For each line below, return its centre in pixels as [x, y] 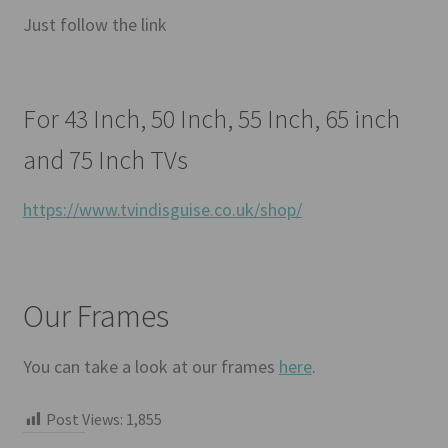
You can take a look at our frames [150, 367]
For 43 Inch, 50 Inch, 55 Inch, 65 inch [211, 118]
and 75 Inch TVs [105, 159]
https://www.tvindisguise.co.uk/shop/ [162, 209]
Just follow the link [94, 25]
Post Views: [84, 418]
